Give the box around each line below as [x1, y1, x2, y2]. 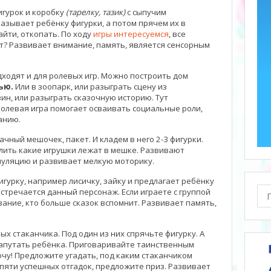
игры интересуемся [93, 28, 169, 39]
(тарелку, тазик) [66, 7, 125, 18]
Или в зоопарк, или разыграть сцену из [13, 81, 167, 92]
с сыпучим [125, 7, 166, 18]
